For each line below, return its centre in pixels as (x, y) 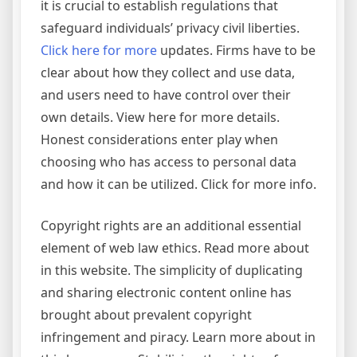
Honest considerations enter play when (159, 140)
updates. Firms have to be (236, 51)
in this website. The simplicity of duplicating (172, 271)
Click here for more (99, 51)
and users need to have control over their (166, 95)
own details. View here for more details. (160, 118)
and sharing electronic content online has (166, 293)
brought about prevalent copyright (146, 315)
